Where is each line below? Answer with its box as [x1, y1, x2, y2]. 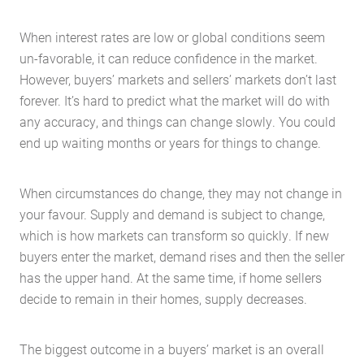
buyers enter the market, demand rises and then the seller [19, 248, 344, 265]
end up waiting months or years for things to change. [19, 134, 321, 151]
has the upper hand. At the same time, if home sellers [19, 269, 322, 286]
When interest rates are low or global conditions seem [19, 28, 325, 45]
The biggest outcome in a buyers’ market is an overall [19, 340, 324, 357]
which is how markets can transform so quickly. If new [19, 227, 329, 244]
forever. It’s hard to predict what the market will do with [19, 92, 330, 109]
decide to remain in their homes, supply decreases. [19, 290, 307, 307]
